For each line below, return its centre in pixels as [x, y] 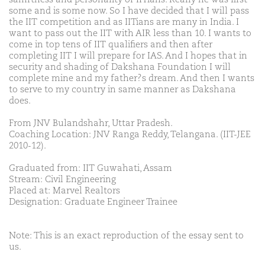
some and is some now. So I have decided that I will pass [129, 11]
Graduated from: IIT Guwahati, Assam [91, 169]
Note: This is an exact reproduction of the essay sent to [126, 236]
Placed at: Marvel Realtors [64, 191]
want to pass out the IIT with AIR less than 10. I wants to [130, 34]
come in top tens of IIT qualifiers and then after [111, 45]
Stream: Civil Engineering [62, 180]
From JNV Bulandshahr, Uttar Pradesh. [91, 124]
